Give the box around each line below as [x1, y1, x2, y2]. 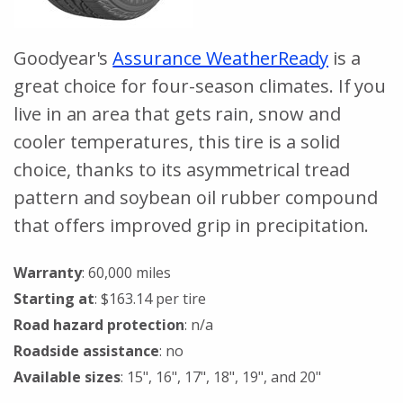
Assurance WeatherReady [112, 45, 329, 70]
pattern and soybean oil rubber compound [13, 184, 378, 210]
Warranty [13, 262, 82, 282]
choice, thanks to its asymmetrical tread [13, 157, 350, 182]
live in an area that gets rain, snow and [13, 101, 341, 126]
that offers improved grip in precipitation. [13, 212, 374, 237]
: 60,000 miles [82, 262, 171, 282]
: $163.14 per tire [94, 288, 206, 309]
